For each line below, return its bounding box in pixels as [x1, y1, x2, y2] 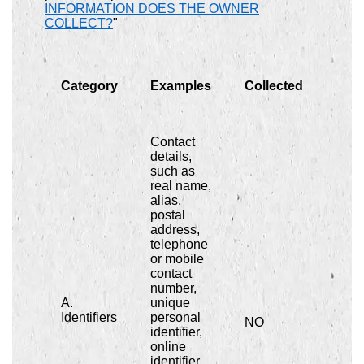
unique [150, 295, 190, 310]
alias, [150, 193, 181, 207]
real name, [150, 178, 211, 193]
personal [150, 310, 201, 324]
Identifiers [61, 310, 117, 324]
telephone [150, 236, 208, 251]
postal [150, 207, 185, 222]
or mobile [150, 251, 204, 266]
